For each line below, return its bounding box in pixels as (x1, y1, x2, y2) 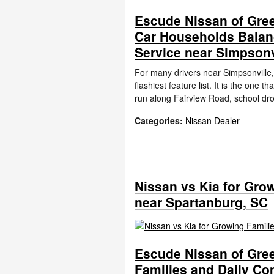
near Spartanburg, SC (135, 192, 268, 211)
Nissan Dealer (185, 114, 240, 127)
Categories (135, 114, 180, 127)
